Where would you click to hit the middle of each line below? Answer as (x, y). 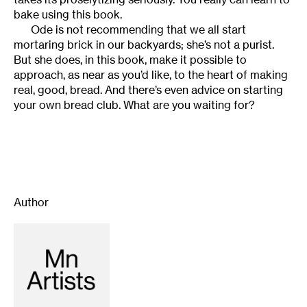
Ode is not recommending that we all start (138, 29)
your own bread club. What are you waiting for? (134, 105)
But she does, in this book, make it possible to (130, 59)
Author (31, 202)
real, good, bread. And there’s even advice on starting (148, 89)
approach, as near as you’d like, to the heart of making (151, 74)
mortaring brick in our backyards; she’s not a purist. (144, 44)
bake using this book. (68, 14)
